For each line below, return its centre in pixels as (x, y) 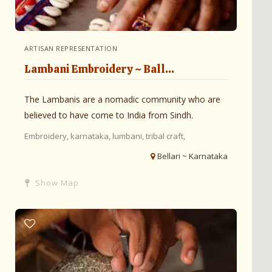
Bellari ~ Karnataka (192, 156)
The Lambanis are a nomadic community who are (122, 100)
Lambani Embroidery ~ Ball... (99, 69)
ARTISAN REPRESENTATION (71, 49)
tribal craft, (165, 136)
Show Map (56, 183)
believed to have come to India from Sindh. (109, 115)
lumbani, (129, 136)
